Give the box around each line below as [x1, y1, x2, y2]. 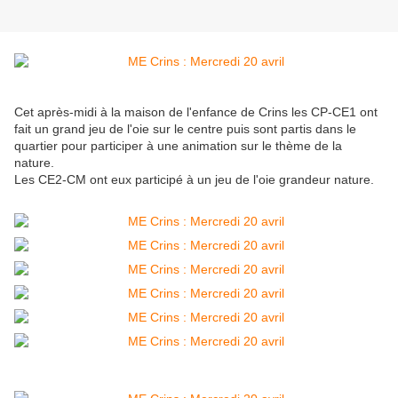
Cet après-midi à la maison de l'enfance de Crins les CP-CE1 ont [14, 105, 378, 120]
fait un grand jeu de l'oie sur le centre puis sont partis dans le [14, 122, 356, 137]
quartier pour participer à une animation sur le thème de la [14, 139, 342, 154]
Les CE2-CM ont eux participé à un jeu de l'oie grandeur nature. [14, 172, 378, 187]
